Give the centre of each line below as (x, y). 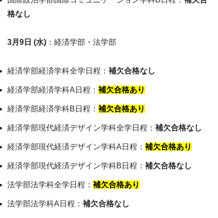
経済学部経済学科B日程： (53, 109)
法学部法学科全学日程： (50, 185)
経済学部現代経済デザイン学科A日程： (76, 147)
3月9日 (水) (27, 42)
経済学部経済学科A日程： (53, 90)
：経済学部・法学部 (81, 42)
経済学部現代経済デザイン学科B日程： (76, 166)
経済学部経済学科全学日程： (58, 71)
